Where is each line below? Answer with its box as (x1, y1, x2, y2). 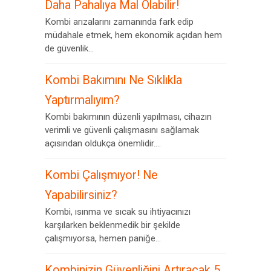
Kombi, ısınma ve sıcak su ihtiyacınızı (45, 206, 191, 217)
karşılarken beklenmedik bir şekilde (45, 220, 180, 230)
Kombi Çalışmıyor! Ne (45, 168, 158, 182)
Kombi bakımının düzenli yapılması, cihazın (45, 111, 212, 122)
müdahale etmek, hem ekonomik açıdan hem (45, 30, 222, 41)
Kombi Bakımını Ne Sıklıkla (45, 73, 182, 87)
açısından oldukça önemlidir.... (45, 138, 161, 149)
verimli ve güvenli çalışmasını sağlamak (45, 125, 199, 135)
